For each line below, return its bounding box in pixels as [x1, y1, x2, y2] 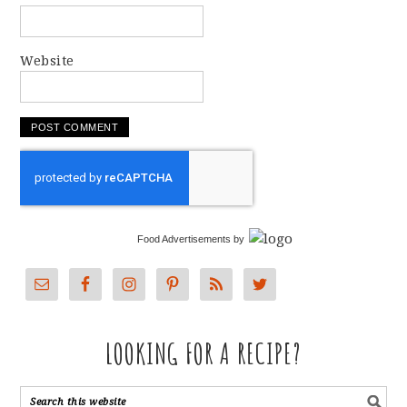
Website [20, 54, 74, 69]
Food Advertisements [137, 233, 232, 245]
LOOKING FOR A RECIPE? [105, 334, 302, 372]
